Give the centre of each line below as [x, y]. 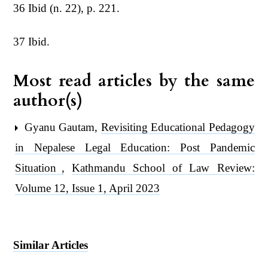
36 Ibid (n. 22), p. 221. [67, 8]
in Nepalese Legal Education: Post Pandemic [135, 147]
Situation [39, 167]
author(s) [48, 100]
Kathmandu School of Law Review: [163, 167]
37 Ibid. [32, 41]
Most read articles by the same [134, 80]
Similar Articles [51, 245]
